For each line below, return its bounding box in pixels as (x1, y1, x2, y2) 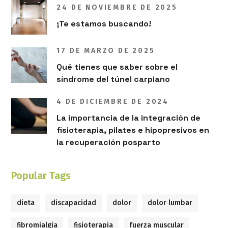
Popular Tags (11, 169, 71, 182)
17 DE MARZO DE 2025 (56, 46, 155, 55)
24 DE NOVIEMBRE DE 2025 (56, 3, 178, 12)
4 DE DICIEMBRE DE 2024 (56, 97, 169, 106)
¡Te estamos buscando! (56, 18, 152, 29)
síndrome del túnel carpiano (56, 74, 170, 85)
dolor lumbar (148, 198, 193, 208)
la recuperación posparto (56, 137, 161, 148)
